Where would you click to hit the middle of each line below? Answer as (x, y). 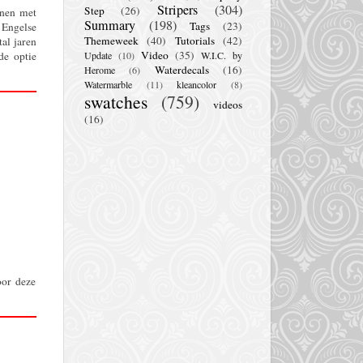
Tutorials (194, 40)
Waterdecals (181, 69)
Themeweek (111, 40)
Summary (110, 25)
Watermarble (108, 84)
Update (98, 55)
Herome (100, 69)
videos (228, 104)
